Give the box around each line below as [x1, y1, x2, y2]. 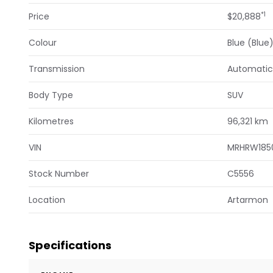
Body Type [29, 89, 73, 102]
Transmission [29, 63, 85, 76]
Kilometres [29, 115, 74, 128]
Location [29, 194, 65, 207]
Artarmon [227, 194, 268, 207]
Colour [29, 37, 57, 49]
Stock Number [29, 168, 89, 180]
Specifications [29, 238, 112, 253]
